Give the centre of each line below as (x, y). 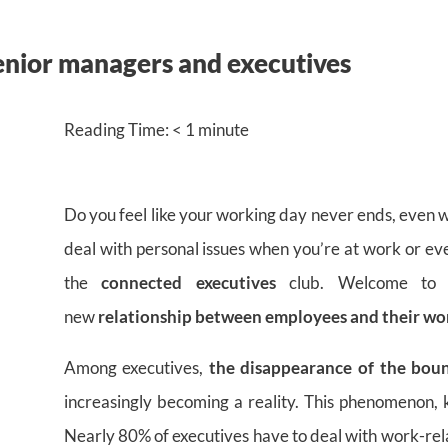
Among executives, (136, 367)
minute (223, 129)
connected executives (188, 282)
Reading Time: (117, 129)
